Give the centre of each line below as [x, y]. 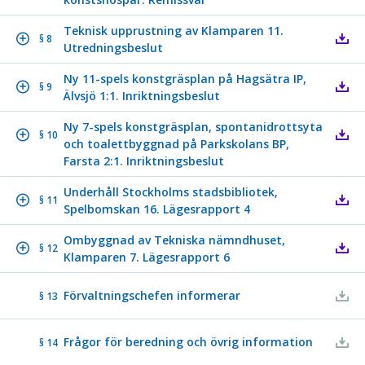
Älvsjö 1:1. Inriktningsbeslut [142, 95]
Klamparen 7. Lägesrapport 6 [147, 257]
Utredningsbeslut [113, 47]
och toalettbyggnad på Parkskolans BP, [176, 143]
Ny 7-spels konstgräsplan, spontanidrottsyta [193, 126]
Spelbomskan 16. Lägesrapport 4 [157, 209]
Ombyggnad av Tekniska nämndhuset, [174, 240]
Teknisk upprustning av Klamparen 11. [174, 30]
